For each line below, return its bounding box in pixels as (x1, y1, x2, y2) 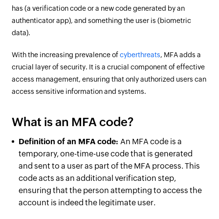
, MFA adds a (160, 51, 201, 59)
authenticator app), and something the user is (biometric (12, 17, 191, 24)
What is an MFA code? (12, 115, 133, 129)
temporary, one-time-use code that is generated (19, 149, 193, 158)
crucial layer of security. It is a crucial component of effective (12, 63, 205, 71)
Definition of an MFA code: (19, 137, 120, 146)
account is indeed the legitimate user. (19, 198, 155, 207)
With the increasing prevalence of (12, 51, 120, 59)
